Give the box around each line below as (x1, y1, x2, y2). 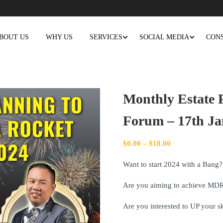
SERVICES (90, 33, 122, 41)
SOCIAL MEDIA (139, 33, 189, 41)
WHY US (46, 33, 73, 41)
